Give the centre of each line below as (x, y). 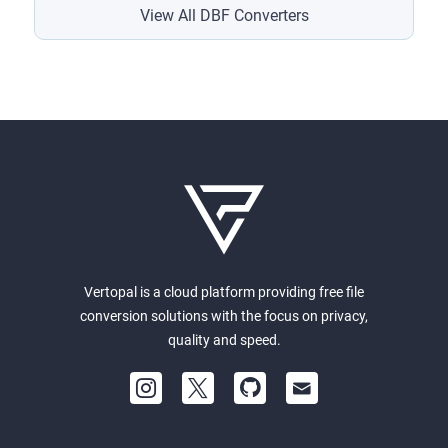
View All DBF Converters (224, 15)
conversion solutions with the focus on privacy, (224, 316)
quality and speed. (224, 340)
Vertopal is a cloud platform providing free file (224, 292)
